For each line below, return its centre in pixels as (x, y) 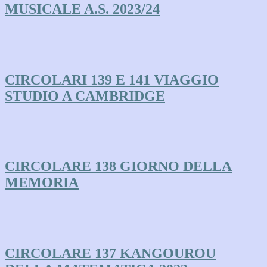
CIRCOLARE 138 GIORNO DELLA (118, 167)
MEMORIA (42, 183)
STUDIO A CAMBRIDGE (85, 96)
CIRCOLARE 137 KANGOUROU (110, 254)
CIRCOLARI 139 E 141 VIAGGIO (112, 80)
